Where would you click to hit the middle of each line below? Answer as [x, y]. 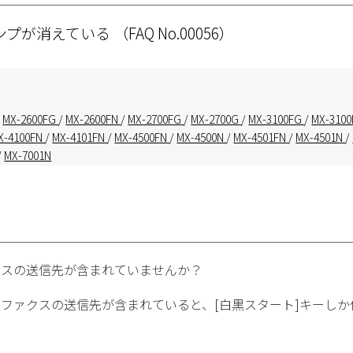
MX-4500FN [142, 137]
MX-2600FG [31, 119]
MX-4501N [321, 137]
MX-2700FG [156, 119]
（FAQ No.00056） [174, 33]
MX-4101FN [80, 137]
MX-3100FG [277, 119]
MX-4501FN [261, 137]
